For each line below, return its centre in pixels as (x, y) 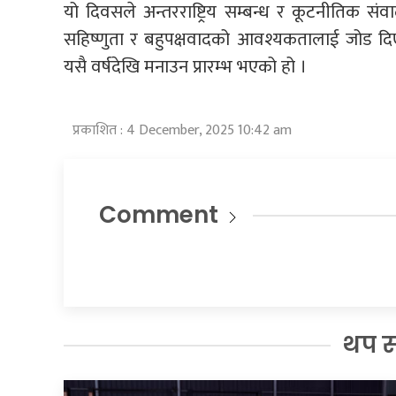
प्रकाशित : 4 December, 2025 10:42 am (182, 131)
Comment (159, 215)
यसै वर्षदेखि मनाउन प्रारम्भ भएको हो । (185, 67)
